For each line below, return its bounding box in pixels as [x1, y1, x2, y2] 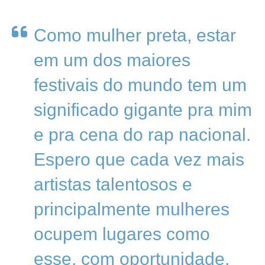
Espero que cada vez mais [34, 150, 244, 169]
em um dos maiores [34, 50, 190, 70]
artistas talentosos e [34, 174, 192, 194]
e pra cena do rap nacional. [34, 125, 251, 144]
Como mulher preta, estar [34, 25, 236, 45]
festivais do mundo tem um [34, 75, 247, 95]
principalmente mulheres [34, 199, 230, 219]
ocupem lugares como [34, 224, 210, 244]
